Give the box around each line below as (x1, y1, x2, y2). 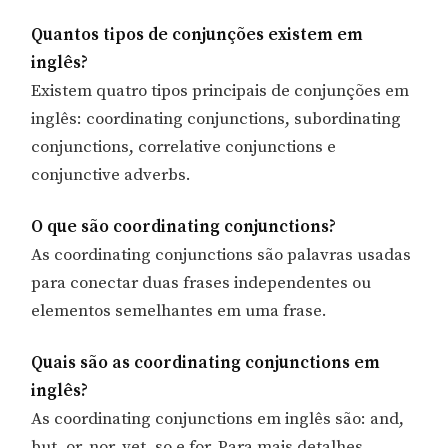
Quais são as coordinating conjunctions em (31, 351, 381, 374)
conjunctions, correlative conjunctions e (31, 136, 337, 159)
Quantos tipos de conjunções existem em (31, 24, 364, 47)
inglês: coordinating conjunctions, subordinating (31, 108, 402, 131)
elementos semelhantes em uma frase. (31, 299, 328, 322)
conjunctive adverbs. (31, 164, 192, 187)
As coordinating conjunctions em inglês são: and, (31, 407, 405, 430)
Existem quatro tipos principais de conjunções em (31, 80, 410, 103)
